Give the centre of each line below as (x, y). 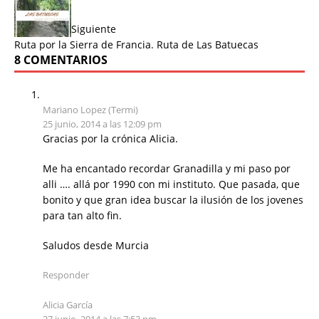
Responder (66, 275)
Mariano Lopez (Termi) (90, 110)
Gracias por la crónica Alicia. (110, 139)
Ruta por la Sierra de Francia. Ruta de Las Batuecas (136, 45)
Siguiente (94, 29)
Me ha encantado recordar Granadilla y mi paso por (167, 169)
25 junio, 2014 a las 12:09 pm (102, 124)
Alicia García (68, 305)
